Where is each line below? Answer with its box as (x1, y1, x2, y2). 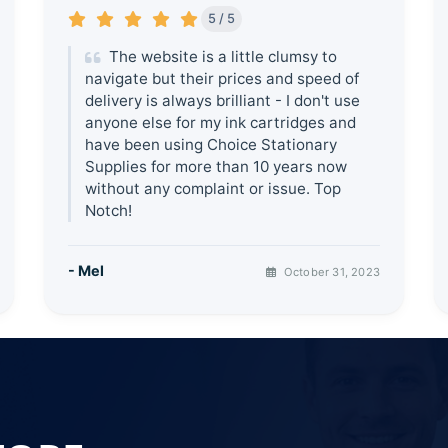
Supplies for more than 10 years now (85, 156, 348, 176)
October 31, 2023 (280, 265, 380, 280)
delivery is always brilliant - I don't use (85, 90, 361, 110)
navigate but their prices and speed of (85, 68, 360, 88)
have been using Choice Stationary (85, 134, 338, 154)
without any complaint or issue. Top (85, 178, 342, 198)
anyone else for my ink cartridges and (85, 112, 357, 132)
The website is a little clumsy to (105, 46, 338, 66)
